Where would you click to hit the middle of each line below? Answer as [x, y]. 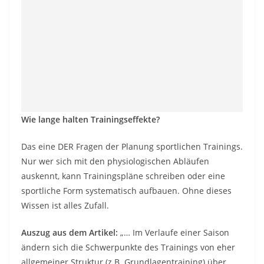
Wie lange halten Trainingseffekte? [90, 119]
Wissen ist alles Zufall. [65, 205]
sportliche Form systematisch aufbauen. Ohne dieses [126, 191]
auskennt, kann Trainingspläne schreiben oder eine [123, 176]
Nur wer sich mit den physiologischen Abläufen [115, 161]
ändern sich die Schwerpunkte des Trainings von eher [128, 247]
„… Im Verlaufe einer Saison [174, 232]
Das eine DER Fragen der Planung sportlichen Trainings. [132, 146]
